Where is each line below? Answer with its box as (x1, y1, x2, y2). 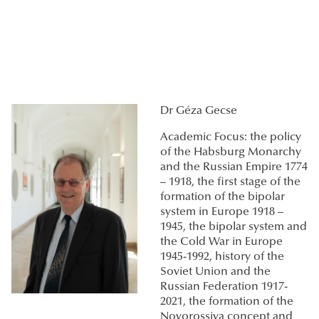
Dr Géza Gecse (160, 105, 237, 117)
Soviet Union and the (160, 266, 271, 278)
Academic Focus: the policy (160, 132, 301, 144)
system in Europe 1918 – (160, 206, 283, 219)
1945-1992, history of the (160, 251, 284, 263)
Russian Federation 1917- (160, 281, 288, 293)
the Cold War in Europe (160, 236, 283, 249)
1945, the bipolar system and (160, 221, 307, 234)
